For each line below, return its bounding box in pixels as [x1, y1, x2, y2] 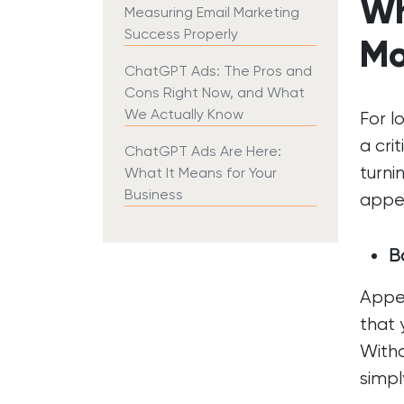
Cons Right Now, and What [124, 84, 305, 101]
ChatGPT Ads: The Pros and [124, 62, 312, 79]
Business [124, 186, 183, 203]
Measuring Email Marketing [124, 4, 299, 21]
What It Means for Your [124, 164, 277, 181]
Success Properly [124, 25, 238, 42]
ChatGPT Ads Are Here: [124, 142, 281, 160]
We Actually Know [124, 106, 243, 123]
